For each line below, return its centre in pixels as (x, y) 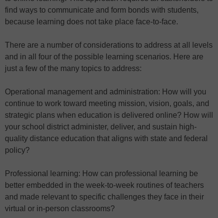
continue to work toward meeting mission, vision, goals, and (107, 104)
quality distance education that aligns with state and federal (106, 139)
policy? (17, 150)
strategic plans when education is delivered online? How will (109, 115)
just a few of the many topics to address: (73, 69)
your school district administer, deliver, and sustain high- (101, 127)
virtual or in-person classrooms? (60, 209)
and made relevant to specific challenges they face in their (104, 197)
